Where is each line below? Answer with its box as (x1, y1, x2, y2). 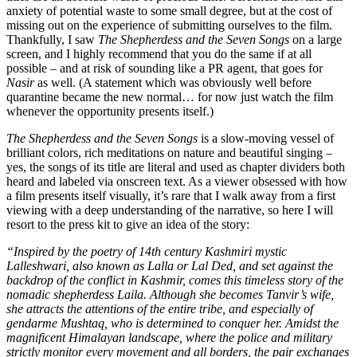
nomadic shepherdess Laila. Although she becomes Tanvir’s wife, (6, 287, 334, 301)
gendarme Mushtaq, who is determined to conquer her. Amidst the (6, 316, 339, 330)
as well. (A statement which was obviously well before (37, 75, 312, 89)
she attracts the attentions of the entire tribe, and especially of (6, 301, 313, 316)
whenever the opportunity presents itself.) (6, 104, 214, 118)
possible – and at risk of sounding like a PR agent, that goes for (6, 61, 323, 75)
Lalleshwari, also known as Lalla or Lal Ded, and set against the (6, 258, 333, 273)
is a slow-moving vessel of (198, 131, 334, 145)
